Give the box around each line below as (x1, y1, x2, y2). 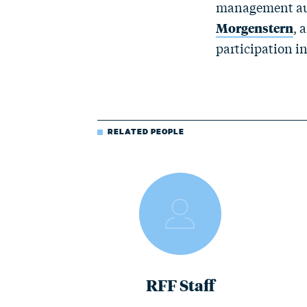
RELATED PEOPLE (108, 126, 184, 137)
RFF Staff (146, 274, 215, 295)
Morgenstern (216, 19, 293, 36)
